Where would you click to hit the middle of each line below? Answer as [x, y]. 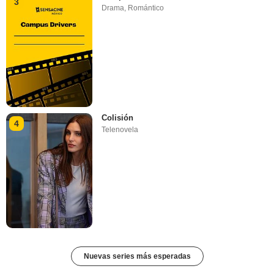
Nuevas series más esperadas [137, 257]
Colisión [118, 117]
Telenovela [120, 129]
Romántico [146, 8]
